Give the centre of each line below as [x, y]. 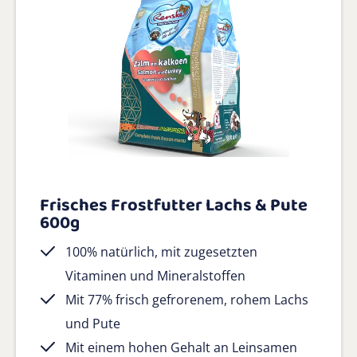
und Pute [93, 323]
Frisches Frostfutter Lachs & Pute [174, 205]
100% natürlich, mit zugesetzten [161, 251]
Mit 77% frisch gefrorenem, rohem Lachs [187, 299]
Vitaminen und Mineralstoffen [155, 275]
